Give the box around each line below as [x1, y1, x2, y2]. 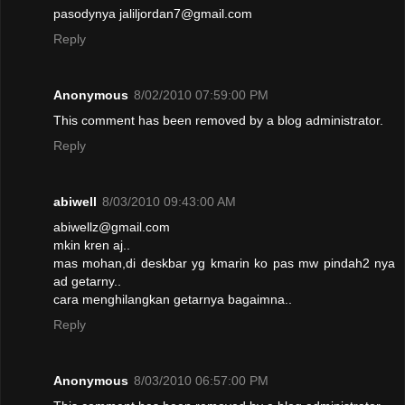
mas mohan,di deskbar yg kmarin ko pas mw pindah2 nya [53, 255, 395, 270]
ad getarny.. [53, 273, 121, 288]
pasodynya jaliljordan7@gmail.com [53, 5, 252, 21]
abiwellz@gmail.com [53, 219, 170, 234]
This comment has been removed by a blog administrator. [53, 112, 383, 127]
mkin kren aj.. [53, 237, 130, 252]
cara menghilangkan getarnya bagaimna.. [53, 291, 292, 306]
